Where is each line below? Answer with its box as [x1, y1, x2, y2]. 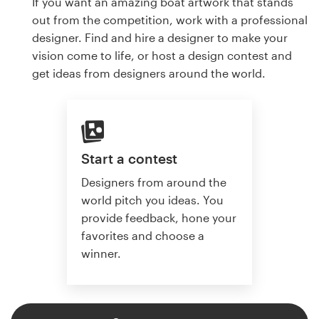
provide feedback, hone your [81, 210, 236, 224]
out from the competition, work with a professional [32, 12, 308, 26]
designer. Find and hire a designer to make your [32, 30, 288, 44]
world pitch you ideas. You [81, 192, 224, 206]
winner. [81, 246, 121, 260]
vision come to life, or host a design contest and [32, 48, 292, 62]
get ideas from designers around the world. [32, 66, 266, 80]
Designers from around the [81, 174, 226, 189]
